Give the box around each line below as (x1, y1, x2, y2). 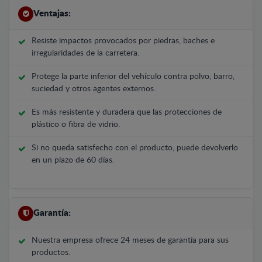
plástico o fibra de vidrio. (32, 120, 120, 129)
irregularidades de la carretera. (32, 49, 139, 57)
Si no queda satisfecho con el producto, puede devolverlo (32, 143, 238, 152)
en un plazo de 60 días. (32, 156, 114, 164)
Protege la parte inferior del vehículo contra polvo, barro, (32, 72, 235, 81)
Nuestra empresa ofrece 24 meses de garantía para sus (32, 236, 229, 244)
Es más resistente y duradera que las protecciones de (32, 108, 222, 116)
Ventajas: (33, 9, 71, 18)
